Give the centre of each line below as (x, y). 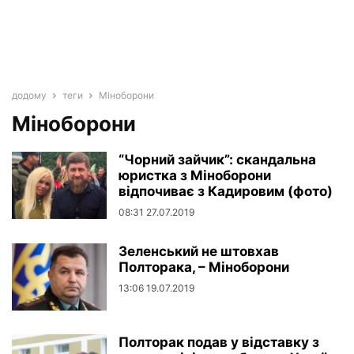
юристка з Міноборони (195, 175)
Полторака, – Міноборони (204, 267)
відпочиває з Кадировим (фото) (226, 191)
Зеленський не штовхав (199, 251)
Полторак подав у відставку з (219, 342)
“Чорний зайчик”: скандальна (217, 160)
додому (29, 95)
